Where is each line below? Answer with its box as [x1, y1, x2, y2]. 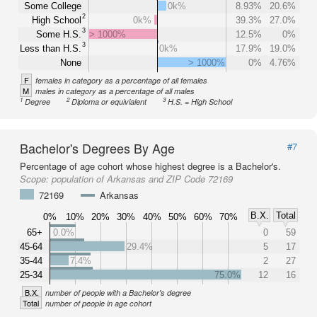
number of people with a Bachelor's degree [45, 287, 191, 298]
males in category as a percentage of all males [35, 86, 195, 96]
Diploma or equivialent [71, 96, 147, 107]
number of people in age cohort [45, 298, 151, 309]
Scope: [20, 172, 52, 185]
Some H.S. [36, 28, 81, 40]
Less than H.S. [20, 42, 81, 54]
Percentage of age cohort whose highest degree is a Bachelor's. [20, 159, 281, 173]
